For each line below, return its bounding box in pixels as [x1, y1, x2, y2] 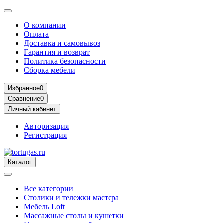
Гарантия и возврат [24, 48, 90, 56]
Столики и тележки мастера [24, 193, 119, 202]
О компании [24, 21, 66, 29]
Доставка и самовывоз [24, 39, 100, 47]
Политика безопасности [24, 57, 106, 65]
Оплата [24, 30, 49, 38]
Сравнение [8, 95, 40, 102]
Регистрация [24, 131, 67, 139]
